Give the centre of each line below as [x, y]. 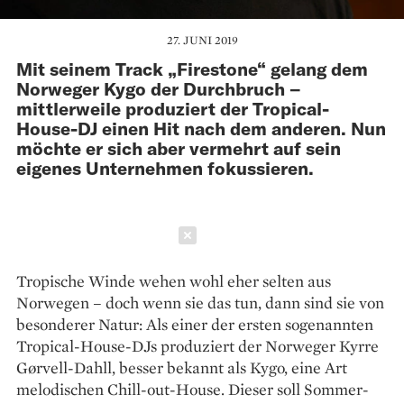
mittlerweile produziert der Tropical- [173, 109]
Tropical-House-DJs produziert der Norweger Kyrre [197, 346]
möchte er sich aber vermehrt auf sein [179, 148]
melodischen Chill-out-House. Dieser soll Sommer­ [193, 390]
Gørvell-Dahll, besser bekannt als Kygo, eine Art [182, 368]
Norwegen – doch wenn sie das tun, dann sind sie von [200, 303]
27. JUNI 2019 [202, 41]
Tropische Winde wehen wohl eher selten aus [174, 281]
